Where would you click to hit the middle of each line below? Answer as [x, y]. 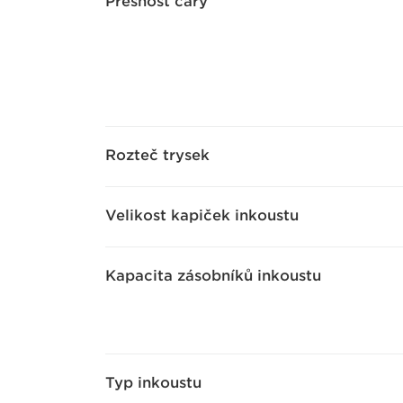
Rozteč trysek [157, 155]
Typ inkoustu [153, 383]
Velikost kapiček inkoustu [202, 215]
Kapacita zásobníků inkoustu [213, 276]
